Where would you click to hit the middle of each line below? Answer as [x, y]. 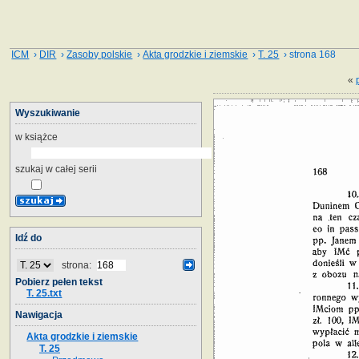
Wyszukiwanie [48, 113]
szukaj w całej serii [56, 169]
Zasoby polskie [100, 54]
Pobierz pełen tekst [59, 282]
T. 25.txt [44, 293]
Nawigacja [39, 315]
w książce [36, 137]
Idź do [28, 238]
